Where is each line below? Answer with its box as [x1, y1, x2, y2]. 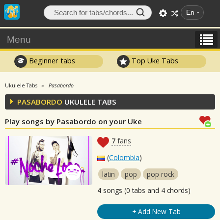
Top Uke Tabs [130, 55, 179, 65]
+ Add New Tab [132, 207, 181, 216]
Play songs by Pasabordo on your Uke [5, 116, 142, 126]
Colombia [109, 153, 140, 162]
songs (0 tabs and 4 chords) [101, 186, 191, 195]
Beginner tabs [27, 55, 75, 65]
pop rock [147, 169, 175, 179]
